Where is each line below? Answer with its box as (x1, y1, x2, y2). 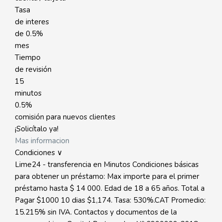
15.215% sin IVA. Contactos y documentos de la (15, 207, 177, 217)
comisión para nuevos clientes (15, 112, 115, 122)
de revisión (15, 64, 52, 74)
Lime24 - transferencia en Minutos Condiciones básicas (15, 160, 199, 169)
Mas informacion (15, 136, 69, 146)
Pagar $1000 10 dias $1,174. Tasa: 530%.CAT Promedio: (15, 195, 206, 205)
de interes (15, 17, 49, 27)
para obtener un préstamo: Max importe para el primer (15, 171, 199, 181)
